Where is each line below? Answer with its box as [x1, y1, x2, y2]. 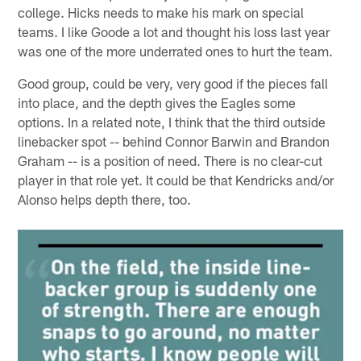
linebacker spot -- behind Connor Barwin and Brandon [18, 132, 330, 149]
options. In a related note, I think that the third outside [18, 113, 326, 130]
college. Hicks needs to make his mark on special [18, 3, 305, 20]
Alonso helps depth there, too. [18, 190, 192, 207]
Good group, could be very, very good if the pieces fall [18, 74, 329, 91]
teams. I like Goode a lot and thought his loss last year [18, 23, 330, 39]
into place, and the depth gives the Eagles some [18, 93, 297, 110]
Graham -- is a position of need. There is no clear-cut [18, 151, 323, 168]
